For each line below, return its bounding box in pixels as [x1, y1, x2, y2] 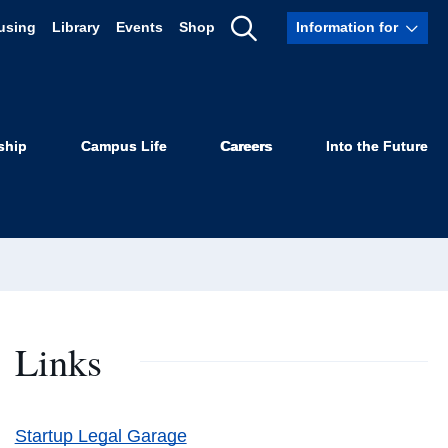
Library [51, 20, 100, 35]
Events [115, 20, 163, 35]
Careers [220, 139, 273, 154]
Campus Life [80, 139, 167, 154]
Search [229, 75, 315, 104]
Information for [296, 20, 399, 35]
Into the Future [326, 139, 428, 154]
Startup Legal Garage [14, 425, 187, 446]
